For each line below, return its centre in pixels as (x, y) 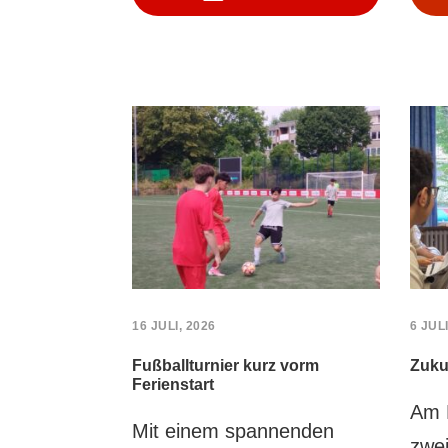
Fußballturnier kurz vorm (225, 366)
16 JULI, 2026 (174, 326)
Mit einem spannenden (233, 431)
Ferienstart (173, 385)
